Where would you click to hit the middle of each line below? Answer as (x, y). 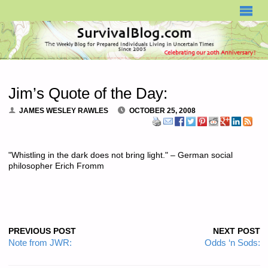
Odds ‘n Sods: (232, 243)
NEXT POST (236, 231)
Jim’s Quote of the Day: (88, 94)
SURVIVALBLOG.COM (52, 7)
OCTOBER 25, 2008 (163, 110)
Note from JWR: (40, 243)
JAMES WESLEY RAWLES (64, 110)
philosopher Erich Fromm (56, 166)
